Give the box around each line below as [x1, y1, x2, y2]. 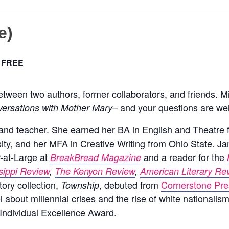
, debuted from [99, 178, 161, 191]
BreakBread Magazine [50, 151, 141, 164]
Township [61, 178, 99, 191]
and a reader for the [141, 150, 227, 164]
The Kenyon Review [55, 165, 135, 177]
